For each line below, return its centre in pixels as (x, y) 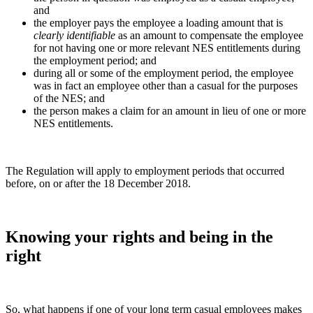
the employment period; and (95, 60)
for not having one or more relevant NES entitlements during (167, 48)
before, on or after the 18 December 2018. (98, 183)
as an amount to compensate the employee (211, 35)
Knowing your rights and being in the (139, 236)
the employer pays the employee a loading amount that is (158, 22)
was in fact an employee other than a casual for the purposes (166, 85)
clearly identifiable (76, 35)
